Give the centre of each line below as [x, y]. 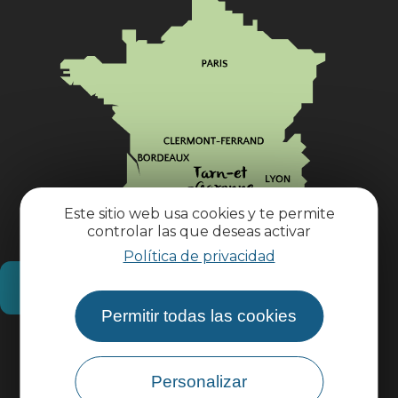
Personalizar [199, 381]
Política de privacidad [199, 256]
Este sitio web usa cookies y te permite [199, 213]
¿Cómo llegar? [92, 288]
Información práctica [199, 347]
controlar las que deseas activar [199, 231]
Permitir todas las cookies [199, 315]
